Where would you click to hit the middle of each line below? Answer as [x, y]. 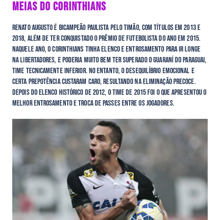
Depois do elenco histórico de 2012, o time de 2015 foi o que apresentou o [110, 92]
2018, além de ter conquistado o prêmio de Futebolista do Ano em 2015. [106, 38]
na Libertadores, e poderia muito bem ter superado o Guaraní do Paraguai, [110, 60]
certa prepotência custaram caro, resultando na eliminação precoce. [104, 82]
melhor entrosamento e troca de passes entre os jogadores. [93, 103]
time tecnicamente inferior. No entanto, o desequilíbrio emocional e [103, 71]
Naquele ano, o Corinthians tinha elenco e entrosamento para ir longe [106, 49]
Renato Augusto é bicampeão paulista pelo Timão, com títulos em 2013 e [106, 27]
